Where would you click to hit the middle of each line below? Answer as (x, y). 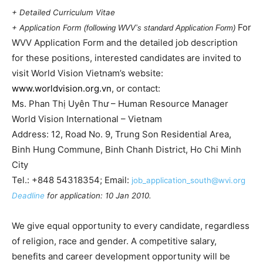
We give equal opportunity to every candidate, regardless (131, 226)
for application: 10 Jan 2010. (98, 195)
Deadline (28, 195)
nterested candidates (141, 58)
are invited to (214, 58)
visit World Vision (49, 73)
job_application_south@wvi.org (188, 180)
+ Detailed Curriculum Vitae (63, 12)
